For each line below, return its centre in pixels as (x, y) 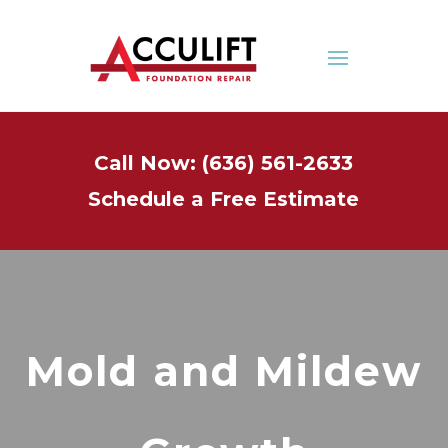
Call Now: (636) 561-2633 (224, 163)
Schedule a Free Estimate (224, 199)
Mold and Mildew (224, 371)
